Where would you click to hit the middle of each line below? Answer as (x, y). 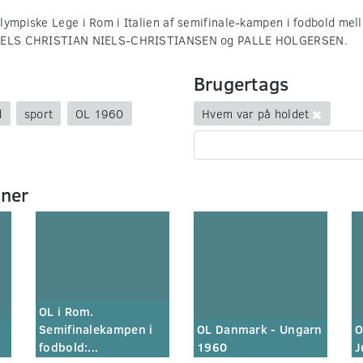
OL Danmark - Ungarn (260, 329)
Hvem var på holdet (256, 113)
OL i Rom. (66, 311)
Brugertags (241, 83)
